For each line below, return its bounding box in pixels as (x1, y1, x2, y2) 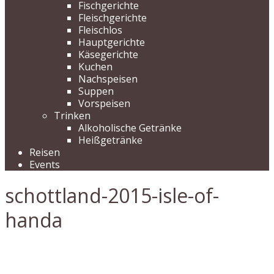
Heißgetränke (78, 133, 143, 147)
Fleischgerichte (78, 11, 147, 24)
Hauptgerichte (78, 35, 145, 49)
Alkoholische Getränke (78, 121, 182, 135)
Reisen (29, 146, 60, 159)
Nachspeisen (78, 72, 138, 86)
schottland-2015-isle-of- (5, 182, 219, 209)
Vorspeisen (78, 97, 130, 110)
